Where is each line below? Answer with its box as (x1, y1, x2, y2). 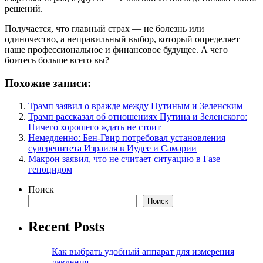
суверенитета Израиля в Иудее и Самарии (28, 143, 197, 153)
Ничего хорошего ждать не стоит (28, 122, 161, 132)
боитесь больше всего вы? (5, 55, 109, 66)
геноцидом (28, 164, 72, 174)
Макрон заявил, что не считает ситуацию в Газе (28, 153, 220, 164)
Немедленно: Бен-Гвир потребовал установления (28, 132, 225, 143)
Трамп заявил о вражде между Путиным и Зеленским (28, 100, 242, 111)
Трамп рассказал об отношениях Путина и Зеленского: (28, 111, 247, 122)
